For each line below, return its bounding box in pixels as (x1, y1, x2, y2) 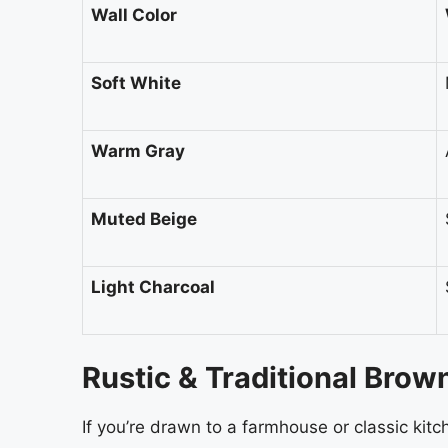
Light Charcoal (91, 277, 215, 298)
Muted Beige (91, 209, 197, 230)
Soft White (91, 73, 181, 94)
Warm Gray (91, 141, 185, 162)
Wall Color (91, 5, 177, 26)
